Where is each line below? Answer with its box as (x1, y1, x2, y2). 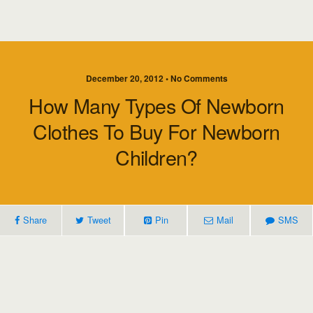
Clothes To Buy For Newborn (33, 117, 280, 145)
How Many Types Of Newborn (29, 91, 284, 119)
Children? (115, 143, 198, 171)
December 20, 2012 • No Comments (85, 72, 228, 85)
